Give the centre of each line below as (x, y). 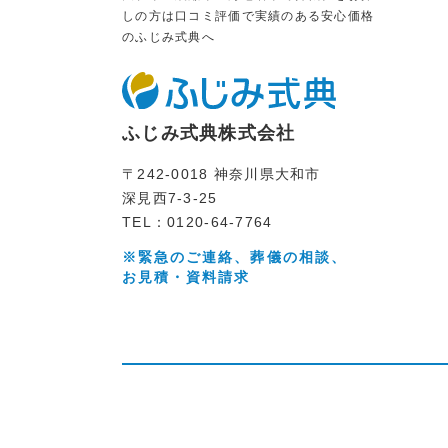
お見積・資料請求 (186, 278)
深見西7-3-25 (169, 198)
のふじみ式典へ (168, 37)
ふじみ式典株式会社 (208, 132)
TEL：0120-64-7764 (197, 222)
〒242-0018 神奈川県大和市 (221, 174)
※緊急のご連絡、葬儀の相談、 (234, 258)
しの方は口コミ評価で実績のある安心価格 (248, 16)
